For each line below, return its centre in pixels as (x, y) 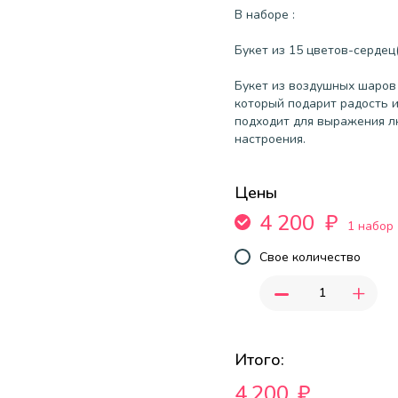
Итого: (259, 359)
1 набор (370, 226)
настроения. (270, 139)
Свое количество (310, 257)
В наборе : (265, 14)
